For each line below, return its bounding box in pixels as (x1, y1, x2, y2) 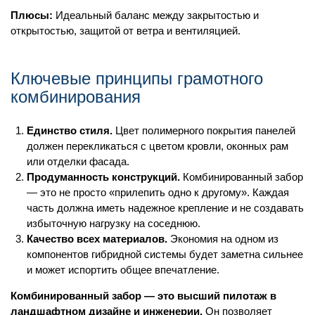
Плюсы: (11, 8, 53, 21)
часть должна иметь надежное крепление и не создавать (26, 202, 304, 214)
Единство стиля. (26, 124, 112, 137)
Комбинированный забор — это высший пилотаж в (11, 290, 276, 302)
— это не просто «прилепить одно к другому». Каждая (26, 186, 289, 199)
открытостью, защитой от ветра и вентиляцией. (11, 24, 240, 37)
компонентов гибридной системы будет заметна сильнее (26, 248, 303, 261)
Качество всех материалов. (26, 233, 167, 245)
